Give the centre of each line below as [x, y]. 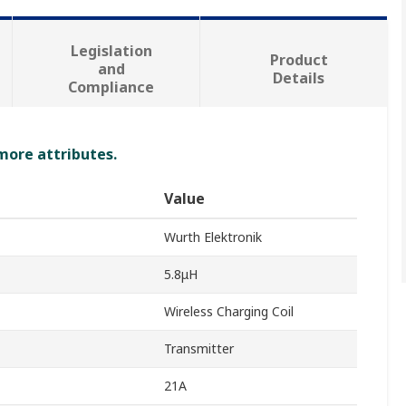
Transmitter [199, 349]
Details [299, 78]
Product [299, 60]
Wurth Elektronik [213, 237]
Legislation [111, 51]
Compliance [111, 87]
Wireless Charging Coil [229, 312]
